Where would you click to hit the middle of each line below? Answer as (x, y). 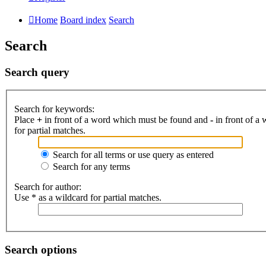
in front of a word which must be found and (126, 120)
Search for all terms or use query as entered (132, 155)
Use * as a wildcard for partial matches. (88, 197)
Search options (41, 249)
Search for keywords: (54, 109)
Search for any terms (90, 167)
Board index (83, 20)
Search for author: (48, 187)
